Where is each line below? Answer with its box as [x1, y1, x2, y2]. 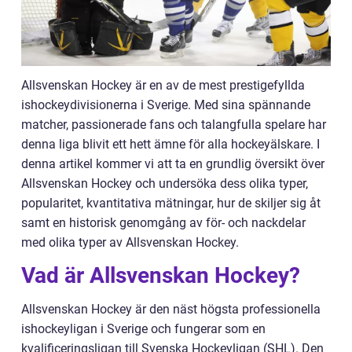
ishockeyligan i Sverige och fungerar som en [21, 321, 266, 337]
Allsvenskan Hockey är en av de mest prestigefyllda [21, 78, 305, 93]
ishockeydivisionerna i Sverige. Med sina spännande [21, 97, 310, 113]
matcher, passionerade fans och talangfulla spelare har [21, 117, 326, 133]
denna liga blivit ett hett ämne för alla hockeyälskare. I [21, 137, 320, 152]
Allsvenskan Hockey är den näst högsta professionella [21, 302, 321, 317]
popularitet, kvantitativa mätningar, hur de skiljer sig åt [21, 196, 321, 211]
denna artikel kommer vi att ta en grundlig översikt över [21, 156, 324, 172]
